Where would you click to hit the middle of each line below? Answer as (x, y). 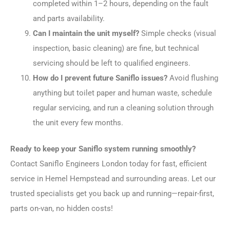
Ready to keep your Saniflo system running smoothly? (103, 149)
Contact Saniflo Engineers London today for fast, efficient (109, 164)
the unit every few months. (78, 123)
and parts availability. (69, 19)
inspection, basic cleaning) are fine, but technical (116, 49)
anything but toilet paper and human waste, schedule (122, 93)
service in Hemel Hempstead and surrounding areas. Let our (113, 179)
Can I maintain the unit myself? (86, 34)
